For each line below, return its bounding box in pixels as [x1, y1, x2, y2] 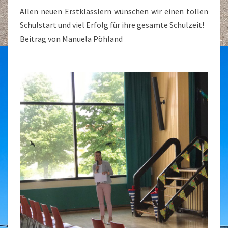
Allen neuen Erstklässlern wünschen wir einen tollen [20, 6, 208, 16]
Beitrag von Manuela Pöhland [20, 34, 123, 44]
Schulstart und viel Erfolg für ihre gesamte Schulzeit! [20, 20, 204, 30]
